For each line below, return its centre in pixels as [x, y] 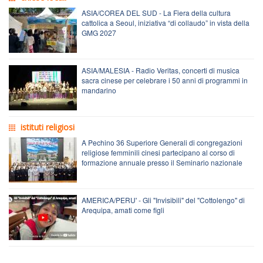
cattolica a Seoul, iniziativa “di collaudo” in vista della [166, 22]
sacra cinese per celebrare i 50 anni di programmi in [165, 80]
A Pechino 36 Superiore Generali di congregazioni [162, 142]
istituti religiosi [48, 127]
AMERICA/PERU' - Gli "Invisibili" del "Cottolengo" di [163, 200]
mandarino [99, 90]
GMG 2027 [99, 32]
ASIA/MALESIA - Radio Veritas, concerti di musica [161, 70]
